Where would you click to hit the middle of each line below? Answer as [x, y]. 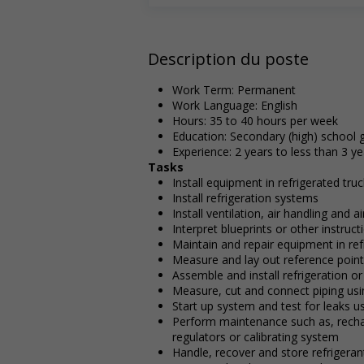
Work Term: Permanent [234, 89]
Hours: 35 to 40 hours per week [255, 120]
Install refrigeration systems [245, 197]
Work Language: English [235, 105]
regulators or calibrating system [256, 336]
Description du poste [228, 58]
